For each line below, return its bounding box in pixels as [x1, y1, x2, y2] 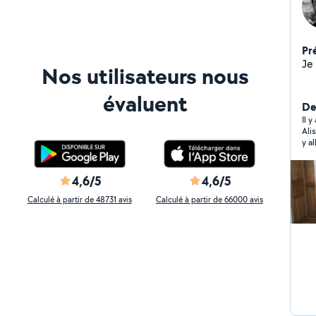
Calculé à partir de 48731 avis [27, 194, 132, 205]
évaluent [102, 88, 188, 119]
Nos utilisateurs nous [41, 61, 249, 91]
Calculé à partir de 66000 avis [155, 194, 263, 205]
